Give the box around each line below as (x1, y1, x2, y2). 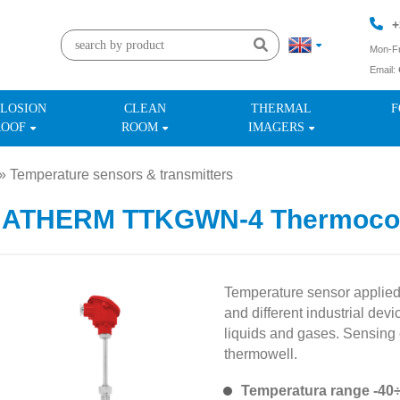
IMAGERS (248, 121, 305, 134)
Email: (370, 64, 398, 75)
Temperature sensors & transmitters (10, 167, 233, 182)
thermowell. (223, 346, 297, 362)
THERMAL (251, 102, 312, 115)
